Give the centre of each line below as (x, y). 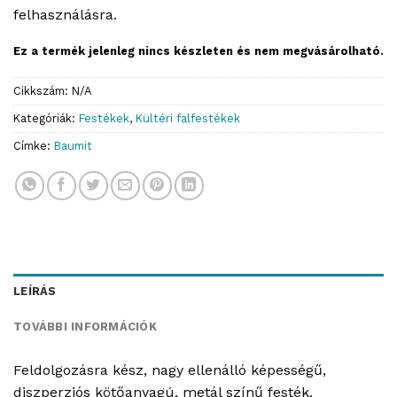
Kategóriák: (46, 118)
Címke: (34, 145)
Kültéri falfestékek (188, 118)
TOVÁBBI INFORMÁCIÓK (85, 326)
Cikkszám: (43, 90)
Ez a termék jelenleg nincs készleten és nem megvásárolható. (198, 51)
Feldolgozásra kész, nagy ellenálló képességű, (170, 370)
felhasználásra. (65, 15)
